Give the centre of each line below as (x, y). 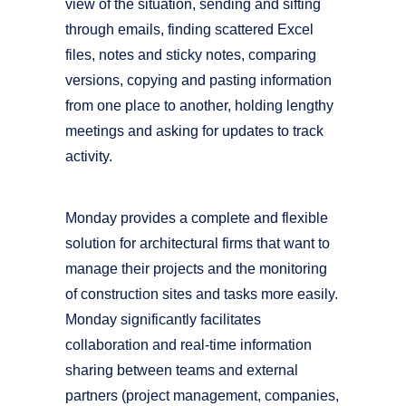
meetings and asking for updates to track (194, 131)
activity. (89, 156)
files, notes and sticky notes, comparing (191, 55)
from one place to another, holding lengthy (199, 106)
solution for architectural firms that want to (198, 243)
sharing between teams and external (182, 370)
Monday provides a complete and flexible (197, 218)
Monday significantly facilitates (163, 319)
